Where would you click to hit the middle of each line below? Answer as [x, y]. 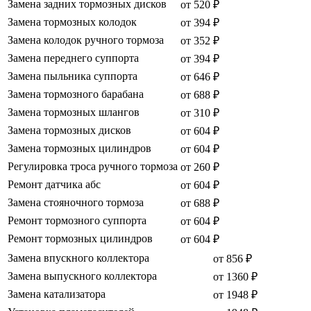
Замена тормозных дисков [69, 131]
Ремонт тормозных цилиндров [80, 239]
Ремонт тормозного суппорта [77, 221]
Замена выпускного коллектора [82, 276]
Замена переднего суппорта [73, 58]
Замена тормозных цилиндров [79, 149]
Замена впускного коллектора [78, 258]
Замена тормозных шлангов [74, 112]
